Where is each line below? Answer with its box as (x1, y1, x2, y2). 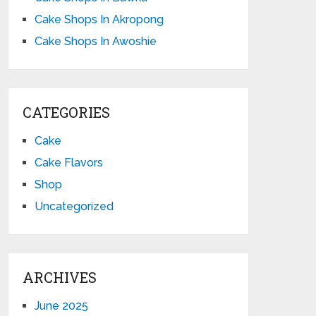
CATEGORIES (23, 103, 111, 121)
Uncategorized (35, 200, 114, 213)
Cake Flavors (35, 156, 104, 169)
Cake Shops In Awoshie (35, 35, 157, 48)
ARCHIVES (23, 268, 97, 286)
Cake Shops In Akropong (35, 13, 164, 26)
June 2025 (35, 299, 89, 312)
